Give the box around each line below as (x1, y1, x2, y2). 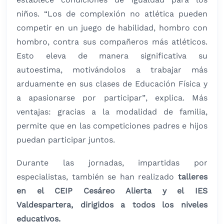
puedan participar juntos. (16, 135, 115, 145)
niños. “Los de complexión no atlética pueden (16, 9, 207, 19)
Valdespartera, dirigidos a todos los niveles (16, 200, 207, 210)
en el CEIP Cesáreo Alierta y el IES (16, 186, 207, 196)
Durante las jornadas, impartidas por (16, 158, 207, 168)
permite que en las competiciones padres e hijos (16, 121, 207, 131)
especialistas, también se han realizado (16, 172, 174, 182)
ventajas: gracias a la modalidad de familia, (16, 107, 207, 117)
